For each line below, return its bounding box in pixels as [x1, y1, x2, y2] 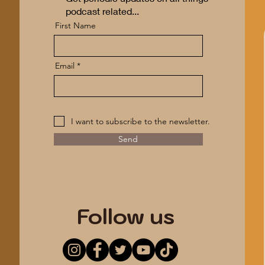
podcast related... [65, 5, 139, 17]
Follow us [77, 202, 175, 230]
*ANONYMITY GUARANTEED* [49, 152, 206, 166]
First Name [54, 20, 96, 31]
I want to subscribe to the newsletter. [70, 116, 210, 127]
